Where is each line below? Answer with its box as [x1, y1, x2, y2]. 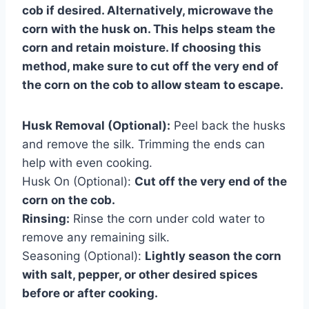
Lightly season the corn [145, 248, 281, 263]
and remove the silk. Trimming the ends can [22, 137, 265, 151]
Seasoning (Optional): [22, 248, 145, 263]
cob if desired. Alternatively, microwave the [22, 3, 273, 17]
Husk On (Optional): [22, 174, 134, 188]
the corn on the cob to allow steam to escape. [22, 77, 283, 92]
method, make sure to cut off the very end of [22, 59, 279, 73]
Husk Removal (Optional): [22, 118, 170, 132]
